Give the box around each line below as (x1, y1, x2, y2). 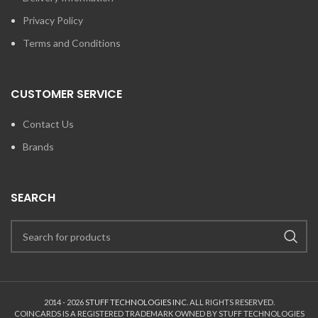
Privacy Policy (23, 14, 83, 26)
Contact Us (23, 118, 74, 130)
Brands (23, 141, 54, 153)
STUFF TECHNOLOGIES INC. (84, 297, 188, 307)
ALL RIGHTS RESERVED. (187, 297, 275, 307)
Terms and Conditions (23, 37, 121, 49)
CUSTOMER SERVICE (11, 86, 122, 102)
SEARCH (11, 190, 55, 206)
